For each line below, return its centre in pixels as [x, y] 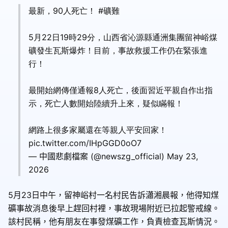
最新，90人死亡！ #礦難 [74, 10]
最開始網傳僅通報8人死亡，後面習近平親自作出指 [121, 90]
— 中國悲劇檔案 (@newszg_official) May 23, [113, 156]
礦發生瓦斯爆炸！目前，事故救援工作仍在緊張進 [118, 50]
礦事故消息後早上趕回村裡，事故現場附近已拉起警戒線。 [114, 208]
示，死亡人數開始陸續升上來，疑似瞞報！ [106, 103]
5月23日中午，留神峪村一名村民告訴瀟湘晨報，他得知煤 [113, 195]
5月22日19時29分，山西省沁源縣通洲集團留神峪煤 [123, 37]
